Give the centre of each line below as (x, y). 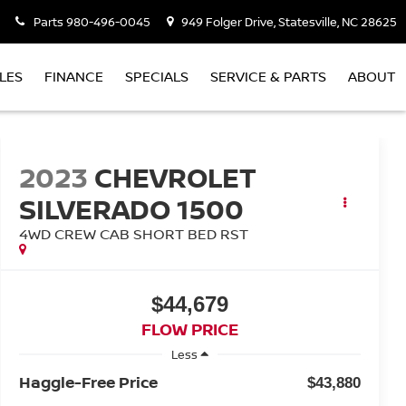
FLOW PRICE (189, 329)
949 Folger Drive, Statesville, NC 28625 (288, 22)
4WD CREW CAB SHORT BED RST (133, 234)
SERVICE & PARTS (268, 77)
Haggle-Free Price (88, 382)
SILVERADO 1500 (131, 209)
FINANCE (74, 77)
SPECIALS (157, 77)
